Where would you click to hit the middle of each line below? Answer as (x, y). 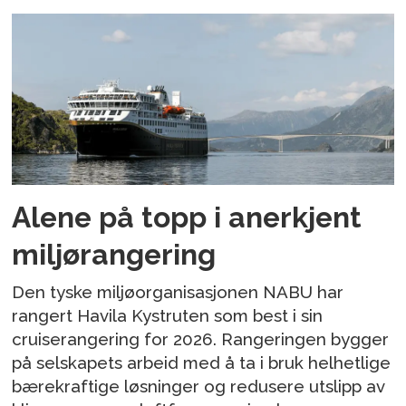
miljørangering (114, 254)
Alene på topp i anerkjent (187, 217)
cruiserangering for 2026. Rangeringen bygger (201, 339)
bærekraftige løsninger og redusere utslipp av (198, 387)
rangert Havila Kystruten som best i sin (168, 316)
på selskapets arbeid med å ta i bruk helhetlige (202, 363)
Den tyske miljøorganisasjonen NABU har (178, 292)
